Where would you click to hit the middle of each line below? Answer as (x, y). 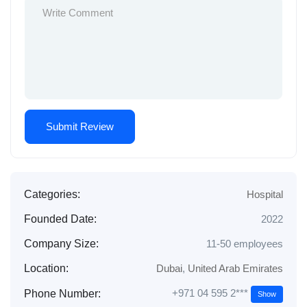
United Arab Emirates (235, 269)
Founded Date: (60, 219)
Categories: (52, 195)
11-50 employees (245, 244)
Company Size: (61, 244)
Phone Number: (62, 293)
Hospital (265, 195)
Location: (46, 269)
